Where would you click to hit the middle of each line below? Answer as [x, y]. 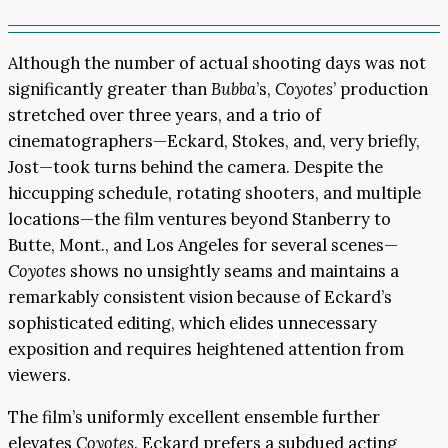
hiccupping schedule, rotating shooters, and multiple [214, 192]
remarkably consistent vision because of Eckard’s [200, 296]
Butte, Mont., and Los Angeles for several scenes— [203, 244]
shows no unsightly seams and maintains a [232, 270]
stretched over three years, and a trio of [164, 114]
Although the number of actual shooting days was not [217, 62]
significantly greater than [109, 88]
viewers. [39, 374]
